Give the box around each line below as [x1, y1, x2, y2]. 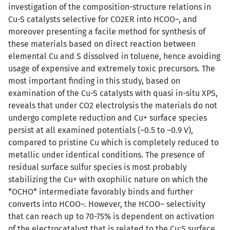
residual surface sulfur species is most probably [8, 162, 187, 172]
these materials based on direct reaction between [8, 39, 196, 49]
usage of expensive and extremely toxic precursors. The [8, 64, 215, 73]
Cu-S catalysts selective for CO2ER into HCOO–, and [8, 14, 197, 24]
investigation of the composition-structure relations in [8, 2, 211, 12]
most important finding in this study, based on [8, 76, 180, 86]
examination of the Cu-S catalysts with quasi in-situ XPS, [8, 88, 218, 98]
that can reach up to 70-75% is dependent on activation [8, 212, 214, 221]
